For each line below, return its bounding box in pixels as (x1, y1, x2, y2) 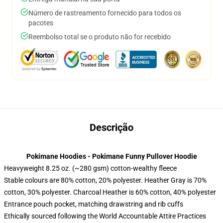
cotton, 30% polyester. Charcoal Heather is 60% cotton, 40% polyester (4, 188, 216, 196)
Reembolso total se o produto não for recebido (28, 33, 171, 41)
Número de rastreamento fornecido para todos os (28, 9, 181, 17)
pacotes (28, 19, 53, 27)
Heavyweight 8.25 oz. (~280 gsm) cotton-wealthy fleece (4, 164, 177, 172)
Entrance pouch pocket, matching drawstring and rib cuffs (4, 200, 183, 208)
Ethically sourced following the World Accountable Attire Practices (4, 212, 206, 220)
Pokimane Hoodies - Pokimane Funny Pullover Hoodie (26, 152, 197, 160)
